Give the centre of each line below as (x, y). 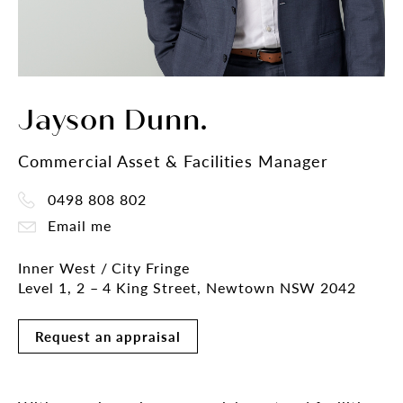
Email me (77, 226)
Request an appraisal (108, 336)
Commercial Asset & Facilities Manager (173, 160)
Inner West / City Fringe (104, 268)
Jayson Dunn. (113, 121)
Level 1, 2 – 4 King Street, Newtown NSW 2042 (188, 288)
